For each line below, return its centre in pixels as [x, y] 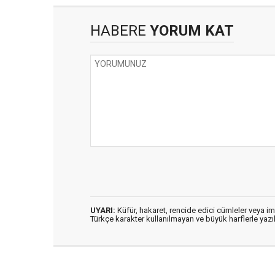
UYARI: [103, 211]
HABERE [118, 31]
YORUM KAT [190, 31]
